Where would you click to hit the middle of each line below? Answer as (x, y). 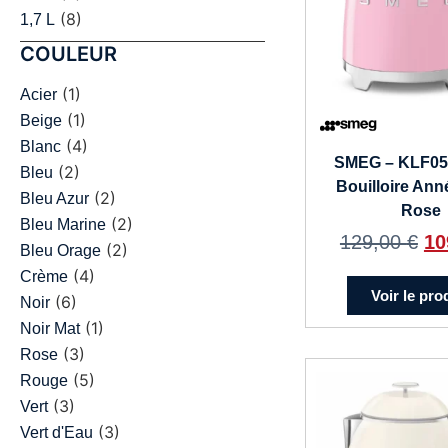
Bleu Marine (63, 225)
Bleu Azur (54, 199)
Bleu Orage (60, 251)
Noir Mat (50, 329)
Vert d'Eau (56, 433)
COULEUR (68, 54)
